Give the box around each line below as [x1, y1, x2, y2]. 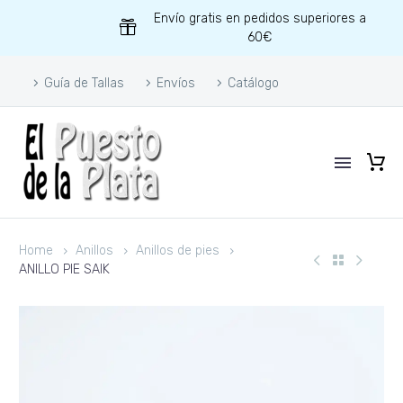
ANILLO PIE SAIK [19, 262, 110, 277]
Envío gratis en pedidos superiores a [153, 11, 366, 26]
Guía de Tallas [44, 76, 124, 91]
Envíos [157, 76, 195, 91]
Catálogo [228, 76, 279, 91]
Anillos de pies [136, 243, 219, 258]
